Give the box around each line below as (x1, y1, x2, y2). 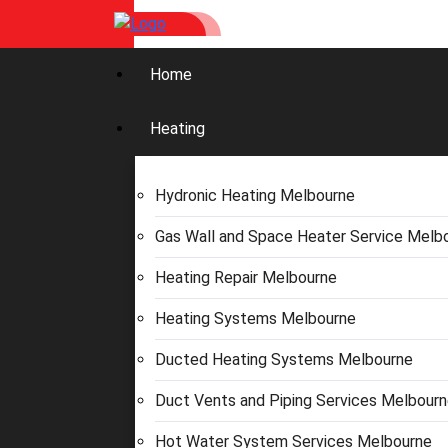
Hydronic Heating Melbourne (155, 186, 355, 205)
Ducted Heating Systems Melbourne (155, 350, 413, 369)
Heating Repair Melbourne (155, 268, 337, 287)
